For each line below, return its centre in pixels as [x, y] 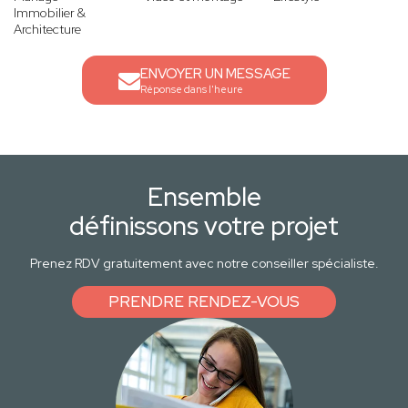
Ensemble [204, 197]
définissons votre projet [204, 226]
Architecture [47, 30]
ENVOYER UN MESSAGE [215, 74]
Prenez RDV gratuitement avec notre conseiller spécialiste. [204, 264]
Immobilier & [50, 13]
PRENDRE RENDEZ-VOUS [204, 302]
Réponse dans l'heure [191, 90]
